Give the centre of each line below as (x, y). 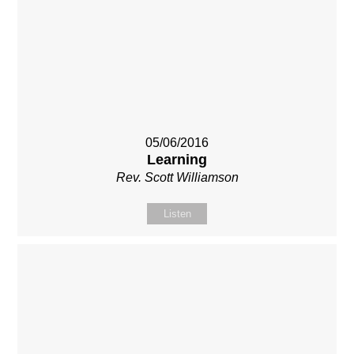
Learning (177, 159)
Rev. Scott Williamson (177, 177)
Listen (177, 213)
